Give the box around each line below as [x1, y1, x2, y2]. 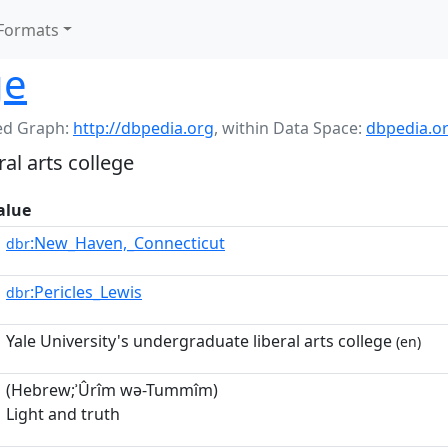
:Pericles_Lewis [30, 281, 142, 303]
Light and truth [6, 403, 120, 425]
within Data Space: [222, 117, 366, 139]
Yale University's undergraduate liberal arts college [6, 330, 392, 352]
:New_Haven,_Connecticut [30, 232, 225, 254]
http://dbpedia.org [73, 117, 214, 139]
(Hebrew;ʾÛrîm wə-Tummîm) [6, 379, 218, 401]
